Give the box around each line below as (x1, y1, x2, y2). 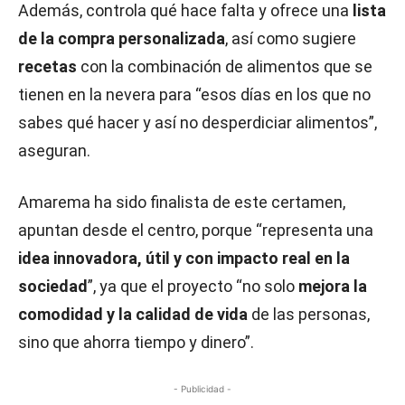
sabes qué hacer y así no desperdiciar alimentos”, (18, 112, 377, 132)
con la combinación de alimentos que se (80, 56, 372, 76)
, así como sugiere (225, 28, 356, 48)
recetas (18, 56, 80, 76)
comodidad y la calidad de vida (18, 304, 248, 324)
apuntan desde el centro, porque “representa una (18, 220, 373, 240)
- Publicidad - (174, 382, 231, 394)
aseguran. (18, 140, 90, 160)
